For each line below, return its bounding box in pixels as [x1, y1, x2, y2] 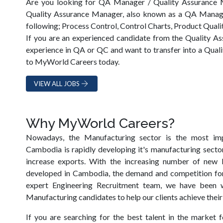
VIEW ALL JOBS [34, 79, 80, 88]
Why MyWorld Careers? [26, 115, 175, 131]
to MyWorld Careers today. [26, 57, 119, 66]
